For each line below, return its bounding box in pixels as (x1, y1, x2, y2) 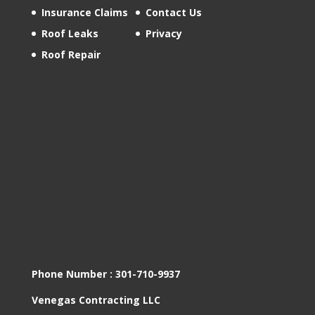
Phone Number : (31, 266, 115, 281)
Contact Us (145, 5, 202, 19)
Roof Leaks (41, 26, 98, 40)
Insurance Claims (41, 5, 128, 19)
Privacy (145, 26, 182, 40)
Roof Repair (41, 47, 101, 61)
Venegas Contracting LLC (31, 292, 160, 307)
